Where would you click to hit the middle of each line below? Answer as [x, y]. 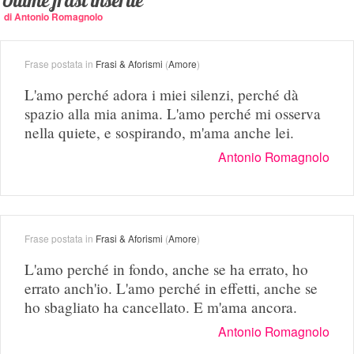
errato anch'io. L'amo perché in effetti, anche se [171, 288]
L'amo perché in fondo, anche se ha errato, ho [166, 269]
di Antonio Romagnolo [53, 17]
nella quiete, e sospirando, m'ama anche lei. [159, 133]
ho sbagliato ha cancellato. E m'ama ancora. [161, 307]
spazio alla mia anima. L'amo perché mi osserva [173, 114]
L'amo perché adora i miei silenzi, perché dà [162, 95]
